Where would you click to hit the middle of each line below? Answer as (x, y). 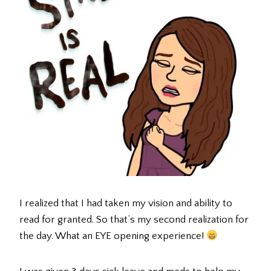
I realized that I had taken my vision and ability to (126, 204)
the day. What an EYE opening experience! (113, 236)
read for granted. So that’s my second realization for (134, 220)
